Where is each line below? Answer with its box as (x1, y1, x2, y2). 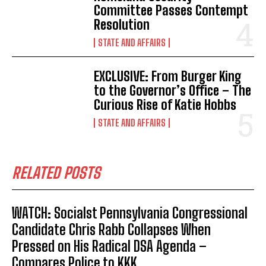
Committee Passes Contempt (94, 2, 249, 19)
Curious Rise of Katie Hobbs (94, 97, 237, 113)
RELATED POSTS (12, 163, 100, 183)
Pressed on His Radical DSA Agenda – (12, 237, 207, 255)
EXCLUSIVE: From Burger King (94, 68, 242, 85)
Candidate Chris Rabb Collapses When (12, 221, 211, 239)
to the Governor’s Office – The (94, 83, 252, 99)
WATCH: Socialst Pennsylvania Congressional (12, 204, 248, 222)
